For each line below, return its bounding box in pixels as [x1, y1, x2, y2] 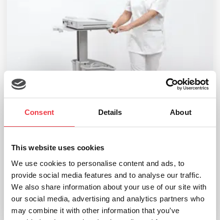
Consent [25, 108, 54, 116]
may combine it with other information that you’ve [11, 206, 180, 215]
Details [98, 108, 122, 116]
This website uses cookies [11, 143, 105, 152]
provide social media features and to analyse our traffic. [11, 170, 202, 179]
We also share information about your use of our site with [11, 182, 207, 191]
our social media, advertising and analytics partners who [11, 194, 204, 203]
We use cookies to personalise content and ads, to [11, 159, 185, 167]
